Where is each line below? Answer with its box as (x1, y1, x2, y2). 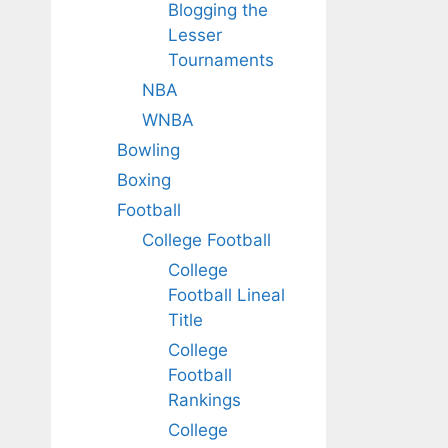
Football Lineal (167, 285, 285, 305)
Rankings (167, 390, 241, 410)
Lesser (167, 25, 222, 45)
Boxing (116, 170, 171, 190)
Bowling (116, 140, 180, 160)
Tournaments (167, 50, 274, 70)
